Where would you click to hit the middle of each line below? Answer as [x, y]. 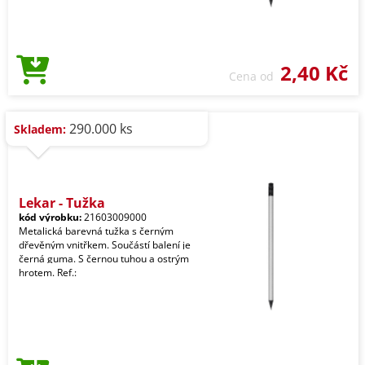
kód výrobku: [50, 217]
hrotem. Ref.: [48, 273]
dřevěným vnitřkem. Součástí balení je [105, 245]
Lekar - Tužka [62, 203]
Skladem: [40, 129]
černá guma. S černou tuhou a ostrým [104, 259]
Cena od [255, 76]
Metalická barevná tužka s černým [96, 231]
